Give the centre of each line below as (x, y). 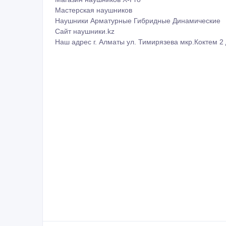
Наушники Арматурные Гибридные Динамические (138, 19)
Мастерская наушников (94, 8)
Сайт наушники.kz (85, 30)
